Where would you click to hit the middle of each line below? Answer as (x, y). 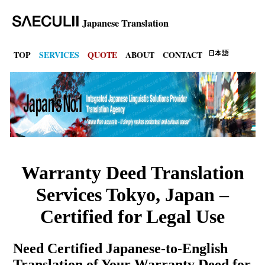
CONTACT (182, 55)
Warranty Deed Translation (132, 173)
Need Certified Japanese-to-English (120, 248)
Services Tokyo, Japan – (132, 195)
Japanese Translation (124, 23)
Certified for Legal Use (132, 217)
